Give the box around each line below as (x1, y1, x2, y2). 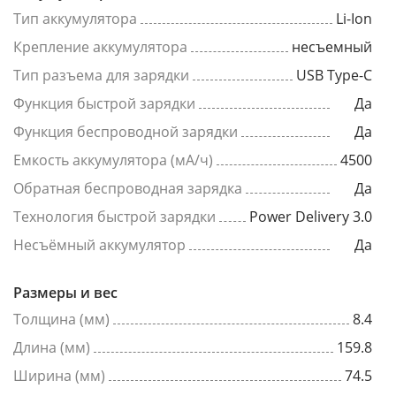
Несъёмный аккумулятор (13, 235, 186, 255)
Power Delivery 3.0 (249, 207, 372, 226)
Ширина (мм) (13, 366, 105, 385)
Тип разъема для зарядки (13, 65, 189, 85)
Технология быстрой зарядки (13, 207, 216, 226)
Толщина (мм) (13, 309, 110, 329)
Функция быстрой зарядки (13, 94, 195, 113)
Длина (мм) (13, 338, 90, 357)
